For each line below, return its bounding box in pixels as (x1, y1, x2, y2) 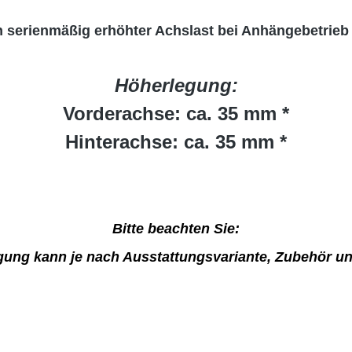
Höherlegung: (114, 75, 238, 96)
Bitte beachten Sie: (112, 221, 240, 236)
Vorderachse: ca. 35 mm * (63, 103, 289, 124)
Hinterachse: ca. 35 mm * (65, 131, 287, 152)
